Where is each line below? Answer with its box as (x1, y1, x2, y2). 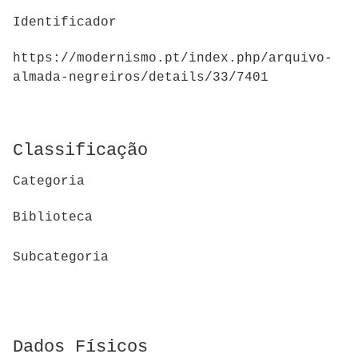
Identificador (13, 14, 117, 30)
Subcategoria (13, 250, 109, 265)
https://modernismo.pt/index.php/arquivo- (13, 50, 332, 66)
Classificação (13, 140, 148, 161)
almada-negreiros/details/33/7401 (13, 70, 268, 85)
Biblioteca (13, 209, 93, 225)
